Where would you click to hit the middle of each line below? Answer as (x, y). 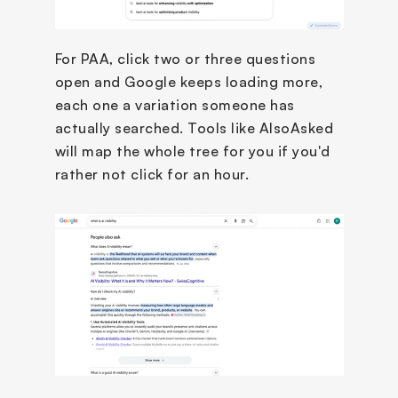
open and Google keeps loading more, (188, 81)
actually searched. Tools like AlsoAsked (194, 127)
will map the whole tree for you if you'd (192, 151)
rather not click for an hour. (151, 174)
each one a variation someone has (175, 104)
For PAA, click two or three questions (185, 58)
